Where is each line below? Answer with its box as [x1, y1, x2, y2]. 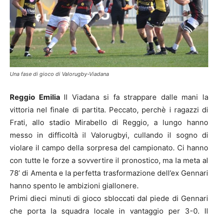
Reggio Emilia [10, 92, 64, 102]
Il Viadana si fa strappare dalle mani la [64, 92, 209, 102]
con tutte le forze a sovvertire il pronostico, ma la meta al [10, 155, 208, 165]
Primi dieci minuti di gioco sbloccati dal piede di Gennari [10, 193, 208, 203]
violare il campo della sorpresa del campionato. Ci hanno [10, 143, 208, 152]
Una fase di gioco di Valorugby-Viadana [10, 70, 109, 77]
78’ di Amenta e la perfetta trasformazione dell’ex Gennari [10, 168, 208, 178]
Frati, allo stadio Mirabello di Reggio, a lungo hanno [10, 117, 208, 127]
